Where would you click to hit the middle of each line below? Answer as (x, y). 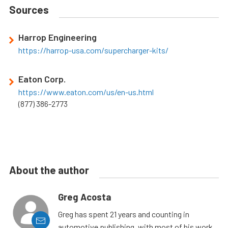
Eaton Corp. (42, 79)
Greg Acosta (84, 197)
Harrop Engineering (58, 37)
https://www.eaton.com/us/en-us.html (86, 92)
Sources (29, 10)
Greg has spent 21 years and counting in (124, 214)
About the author (49, 170)
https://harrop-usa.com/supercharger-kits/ (93, 50)
